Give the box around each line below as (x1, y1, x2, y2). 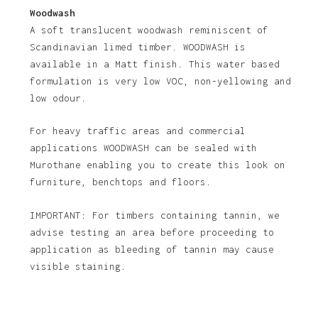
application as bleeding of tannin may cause (29, 243, 274, 255)
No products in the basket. (99, 49, 251, 65)
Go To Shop (150, 85, 200, 96)
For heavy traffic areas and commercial (29, 125, 246, 137)
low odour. (29, 92, 87, 104)
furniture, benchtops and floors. (29, 176, 212, 188)
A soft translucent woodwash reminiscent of (29, 23, 268, 35)
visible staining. (29, 260, 138, 272)
